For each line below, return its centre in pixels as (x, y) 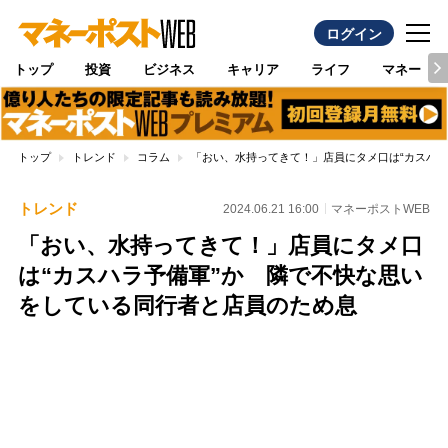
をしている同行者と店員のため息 (187, 306)
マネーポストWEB (381, 208)
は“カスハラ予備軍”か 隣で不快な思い (220, 276)
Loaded (247, 351)
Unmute (181, 372)
